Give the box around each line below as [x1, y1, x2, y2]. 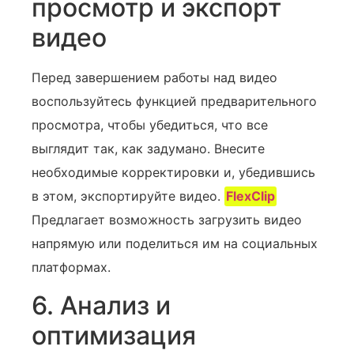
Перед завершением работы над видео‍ [32, 70, 277, 86]
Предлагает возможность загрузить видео [32, 212, 302, 228]
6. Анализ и [32, 289, 171, 321]
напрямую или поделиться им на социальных [32, 235, 318, 252]
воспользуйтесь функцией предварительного [32, 93, 317, 110]
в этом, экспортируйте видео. [32, 188, 224, 205]
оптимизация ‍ [32, 319, 202, 351]
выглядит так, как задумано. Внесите [32, 141, 265, 157]
